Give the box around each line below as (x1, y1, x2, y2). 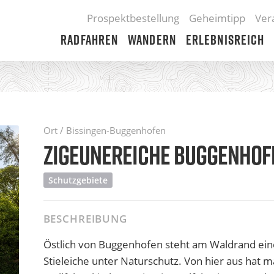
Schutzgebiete (48, 174, 108, 186)
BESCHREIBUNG (43, 212, 127, 226)
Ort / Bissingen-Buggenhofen (43, 124, 166, 136)
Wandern (128, 31, 176, 48)
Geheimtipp (189, 11, 245, 25)
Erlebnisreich (185, 31, 265, 48)
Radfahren (61, 31, 119, 48)
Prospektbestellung (87, 11, 179, 25)
